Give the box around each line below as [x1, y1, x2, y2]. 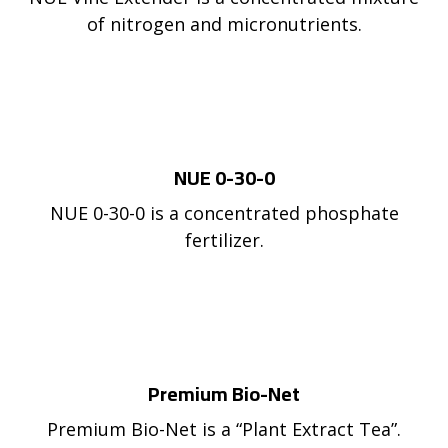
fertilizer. [184, 228, 264, 252]
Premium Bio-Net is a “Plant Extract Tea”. [47, 417, 401, 441]
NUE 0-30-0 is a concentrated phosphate [49, 201, 399, 225]
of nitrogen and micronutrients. [86, 12, 362, 36]
